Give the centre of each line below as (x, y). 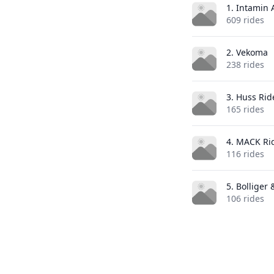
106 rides (245, 198)
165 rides (245, 109)
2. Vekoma (247, 52)
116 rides (245, 154)
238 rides (245, 65)
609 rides (245, 20)
